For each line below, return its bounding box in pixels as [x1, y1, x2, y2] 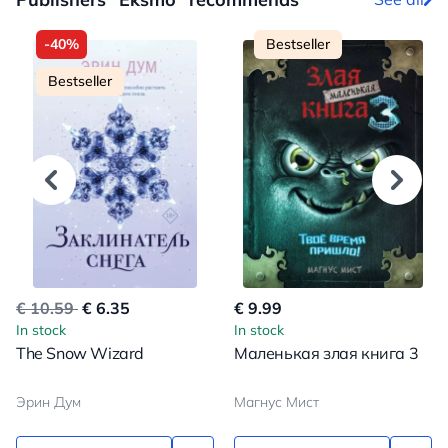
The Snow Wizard [16, 342, 144, 363]
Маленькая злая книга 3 [234, 342, 419, 363]
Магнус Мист [234, 392, 319, 411]
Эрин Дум [16, 392, 81, 411]
